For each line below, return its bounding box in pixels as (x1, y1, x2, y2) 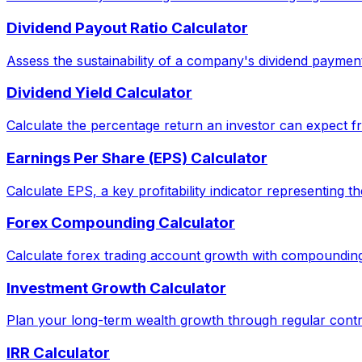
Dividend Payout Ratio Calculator (6, 19, 248, 37)
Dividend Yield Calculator (6, 83, 192, 103)
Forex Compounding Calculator (6, 213, 235, 233)
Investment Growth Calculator (6, 278, 226, 297)
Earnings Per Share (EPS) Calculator (6, 148, 267, 167)
